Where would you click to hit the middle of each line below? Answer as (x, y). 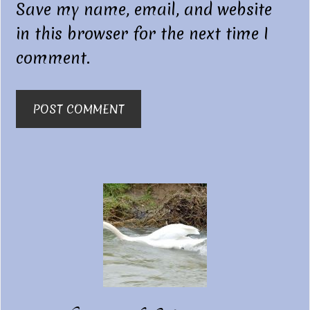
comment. (53, 58)
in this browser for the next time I (143, 34)
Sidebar (56, 210)
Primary (58, 185)
